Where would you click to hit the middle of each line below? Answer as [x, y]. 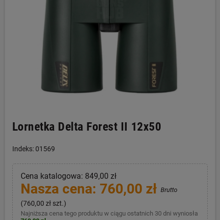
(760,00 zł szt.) [43, 203]
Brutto [169, 190]
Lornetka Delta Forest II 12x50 [87, 127]
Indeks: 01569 [34, 149]
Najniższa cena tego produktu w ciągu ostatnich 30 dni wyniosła [109, 213]
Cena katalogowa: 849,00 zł [68, 176]
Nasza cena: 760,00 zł [90, 189]
